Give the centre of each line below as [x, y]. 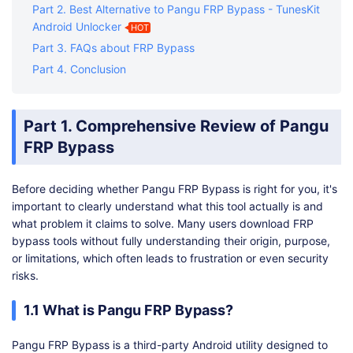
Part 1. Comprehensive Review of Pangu [176, 126]
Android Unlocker [77, 26]
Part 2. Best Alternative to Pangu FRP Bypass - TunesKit [176, 9]
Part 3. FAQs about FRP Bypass [113, 47]
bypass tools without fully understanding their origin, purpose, [171, 240]
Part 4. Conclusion [79, 69]
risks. [25, 275]
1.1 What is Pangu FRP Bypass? [128, 310]
